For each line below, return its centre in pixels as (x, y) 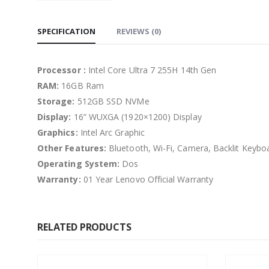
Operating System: (79, 163)
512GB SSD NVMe (112, 101)
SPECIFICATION (66, 31)
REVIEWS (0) (139, 31)
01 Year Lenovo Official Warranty (147, 179)
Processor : (62, 70)
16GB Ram (81, 85)
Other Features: (72, 148)
